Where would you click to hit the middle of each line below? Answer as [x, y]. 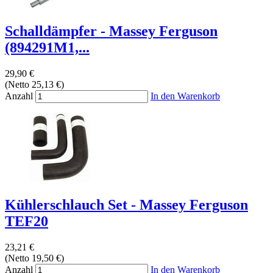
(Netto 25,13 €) [34, 85]
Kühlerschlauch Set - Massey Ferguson [126, 205]
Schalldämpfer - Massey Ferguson [111, 31]
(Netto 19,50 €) [34, 258]
